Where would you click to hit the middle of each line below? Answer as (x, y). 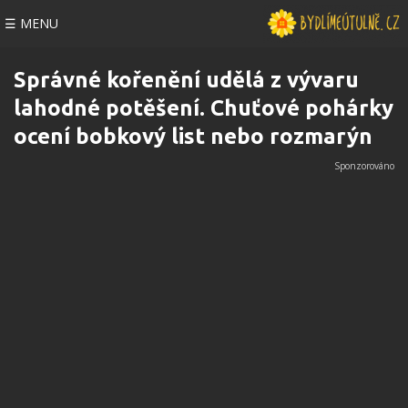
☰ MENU (31, 23)
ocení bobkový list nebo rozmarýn (193, 136)
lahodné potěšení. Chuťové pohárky (204, 108)
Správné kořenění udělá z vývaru (186, 80)
